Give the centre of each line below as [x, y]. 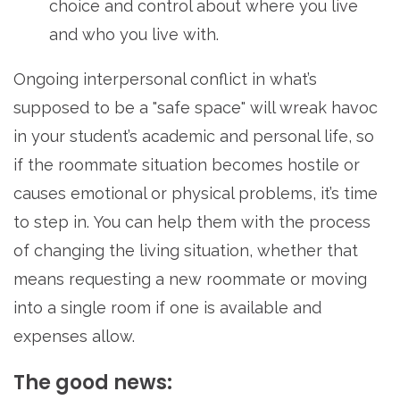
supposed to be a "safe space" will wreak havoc [196, 108]
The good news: [93, 383]
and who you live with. [134, 35]
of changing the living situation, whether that [186, 251]
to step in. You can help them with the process [192, 222]
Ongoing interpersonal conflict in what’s [165, 79]
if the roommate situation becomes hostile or [187, 165]
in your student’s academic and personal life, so [194, 137]
